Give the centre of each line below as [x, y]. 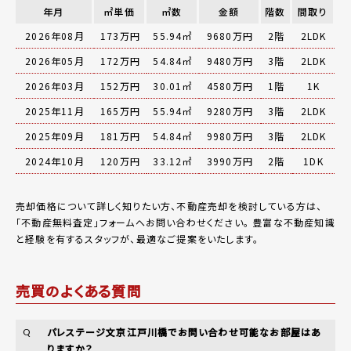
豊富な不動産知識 [292, 222]
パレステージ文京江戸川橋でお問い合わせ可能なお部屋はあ [185, 331]
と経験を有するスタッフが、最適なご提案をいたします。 [138, 238]
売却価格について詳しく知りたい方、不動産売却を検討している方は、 [169, 205]
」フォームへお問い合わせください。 [172, 222]
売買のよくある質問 [79, 290]
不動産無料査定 [58, 222]
